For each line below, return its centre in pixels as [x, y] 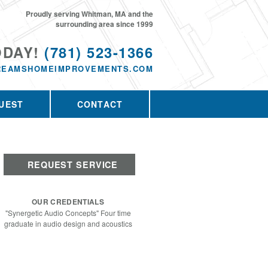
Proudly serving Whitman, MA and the [89, 14]
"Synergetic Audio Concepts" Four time [68, 213]
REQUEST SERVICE [73, 165]
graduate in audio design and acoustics [68, 224]
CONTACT [100, 104]
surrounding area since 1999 [104, 24]
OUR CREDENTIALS [68, 202]
